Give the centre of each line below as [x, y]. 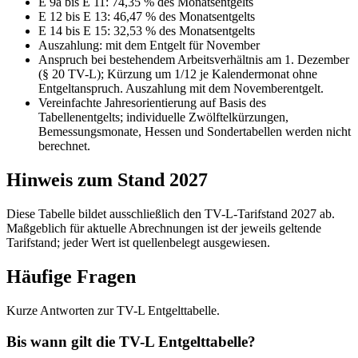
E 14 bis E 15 [73, 31]
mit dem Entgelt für [154, 46]
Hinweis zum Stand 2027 [107, 180]
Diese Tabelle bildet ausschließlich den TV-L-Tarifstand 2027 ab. [171, 214]
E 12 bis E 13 [73, 17]
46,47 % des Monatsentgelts [184, 17]
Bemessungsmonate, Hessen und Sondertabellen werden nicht [195, 132]
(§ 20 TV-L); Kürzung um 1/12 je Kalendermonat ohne [178, 74]
